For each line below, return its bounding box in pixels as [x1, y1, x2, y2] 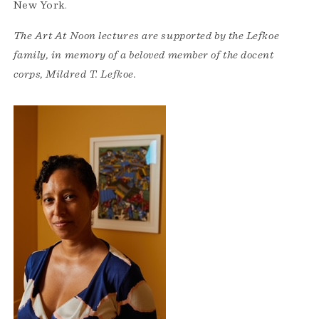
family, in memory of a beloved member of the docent [13, 49, 274, 61]
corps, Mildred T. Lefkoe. [13, 68, 139, 80]
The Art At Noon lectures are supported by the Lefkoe [13, 30, 280, 42]
